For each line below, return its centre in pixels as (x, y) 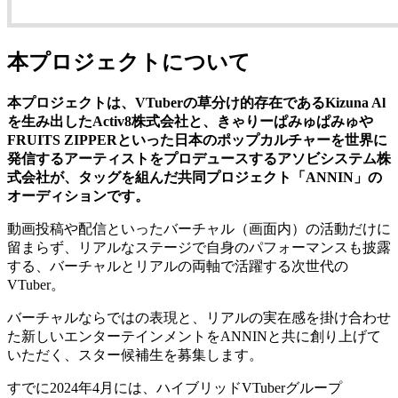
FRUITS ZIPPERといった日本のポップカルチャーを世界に (197, 140)
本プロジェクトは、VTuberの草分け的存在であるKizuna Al (196, 103)
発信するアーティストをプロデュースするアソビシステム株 (199, 159)
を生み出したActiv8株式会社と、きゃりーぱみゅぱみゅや (190, 122)
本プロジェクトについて (129, 63)
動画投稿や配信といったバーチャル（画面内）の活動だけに (199, 229)
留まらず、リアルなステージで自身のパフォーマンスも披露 (199, 248)
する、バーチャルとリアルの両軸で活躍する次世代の (178, 267)
